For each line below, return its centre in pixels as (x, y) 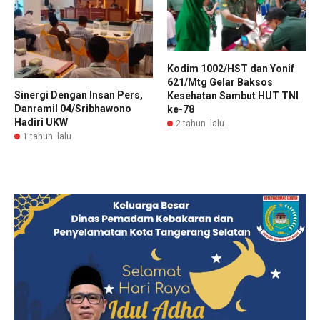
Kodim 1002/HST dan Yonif (231, 69)
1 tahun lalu (47, 136)
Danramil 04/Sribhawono (73, 108)
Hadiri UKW (41, 122)
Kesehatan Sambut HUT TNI (233, 96)
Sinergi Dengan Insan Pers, (79, 95)
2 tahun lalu (200, 124)
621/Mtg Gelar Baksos (220, 82)
